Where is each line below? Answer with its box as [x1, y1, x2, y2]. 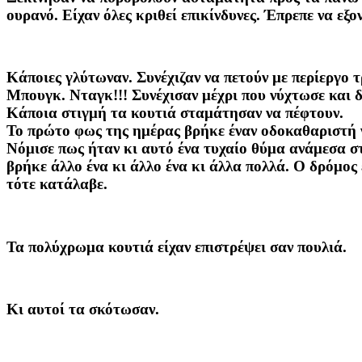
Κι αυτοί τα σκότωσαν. [6, 301, 159, 318]
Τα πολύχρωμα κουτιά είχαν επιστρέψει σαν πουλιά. [6, 238, 347, 255]
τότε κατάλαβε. [6, 175, 107, 193]
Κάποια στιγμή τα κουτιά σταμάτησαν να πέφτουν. [6, 104, 343, 122]
